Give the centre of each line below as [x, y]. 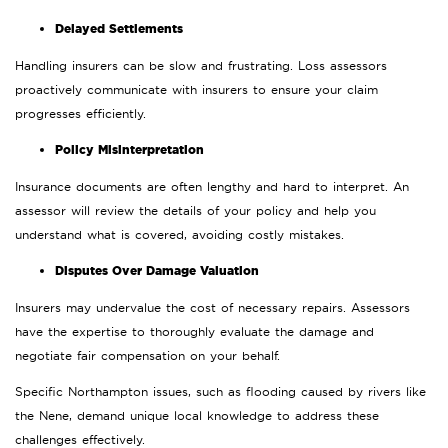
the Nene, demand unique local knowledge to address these [197, 416]
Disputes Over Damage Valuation [157, 271]
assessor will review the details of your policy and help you [195, 211]
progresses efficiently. [80, 114]
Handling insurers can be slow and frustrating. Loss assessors [201, 66]
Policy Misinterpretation [129, 150]
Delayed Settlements [119, 29]
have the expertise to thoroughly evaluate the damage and [194, 332]
